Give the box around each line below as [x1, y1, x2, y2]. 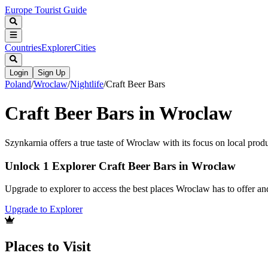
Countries [5, 42, 41, 53]
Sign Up [38, 68, 65, 77]
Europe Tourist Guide [5, 5, 87, 15]
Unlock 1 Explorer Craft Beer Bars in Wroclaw [5, 159, 236, 172]
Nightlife [70, 78, 103, 89]
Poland [5, 78, 31, 89]
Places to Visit [5, 239, 91, 255]
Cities [74, 42, 96, 53]
